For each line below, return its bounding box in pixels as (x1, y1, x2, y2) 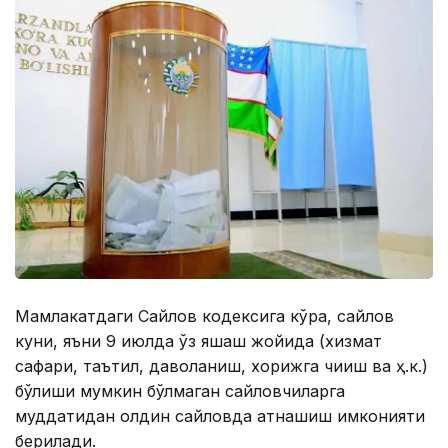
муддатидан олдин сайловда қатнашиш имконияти (15, 405, 425, 426)
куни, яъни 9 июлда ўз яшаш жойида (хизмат (15, 330, 382, 351)
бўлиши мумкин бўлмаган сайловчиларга (15, 380, 345, 401)
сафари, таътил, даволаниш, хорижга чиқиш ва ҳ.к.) (15, 355, 428, 376)
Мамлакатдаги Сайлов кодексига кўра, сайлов (15, 305, 394, 326)
